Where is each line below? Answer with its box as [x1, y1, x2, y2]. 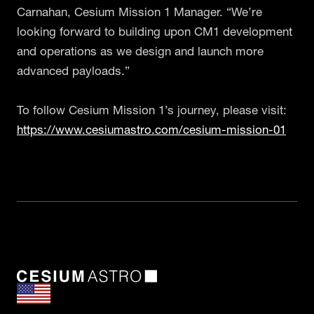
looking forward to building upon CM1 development [17, 23, 292, 39]
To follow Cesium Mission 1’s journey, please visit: [17, 102, 287, 117]
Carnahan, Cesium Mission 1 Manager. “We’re [17, 4, 262, 19]
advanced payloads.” [17, 62, 130, 78]
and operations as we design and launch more [17, 43, 264, 58]
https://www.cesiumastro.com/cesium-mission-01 [17, 121, 286, 137]
